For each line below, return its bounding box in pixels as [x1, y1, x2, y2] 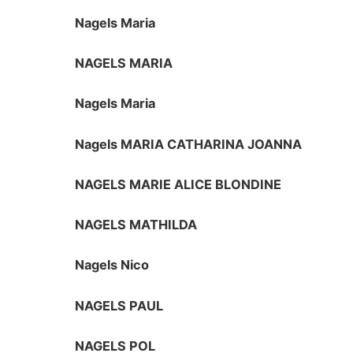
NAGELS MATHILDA [75, 217, 198, 233]
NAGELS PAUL [75, 297, 164, 314]
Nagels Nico [75, 257, 150, 273]
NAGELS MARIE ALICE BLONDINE [75, 176, 282, 192]
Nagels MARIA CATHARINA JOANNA [75, 136, 303, 152]
